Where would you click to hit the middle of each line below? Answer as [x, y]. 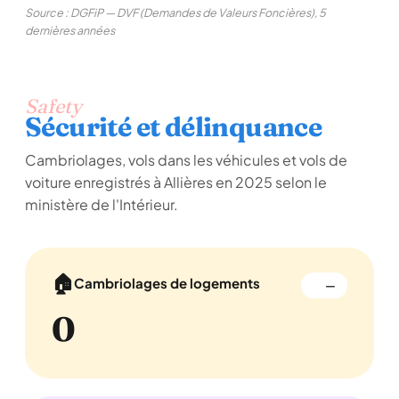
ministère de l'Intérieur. [102, 204]
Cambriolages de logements [167, 282]
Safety [53, 106]
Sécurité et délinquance [174, 127]
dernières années [70, 30]
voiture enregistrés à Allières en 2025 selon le [176, 182]
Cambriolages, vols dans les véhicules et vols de [186, 160]
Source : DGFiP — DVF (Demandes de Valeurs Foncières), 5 [175, 12]
